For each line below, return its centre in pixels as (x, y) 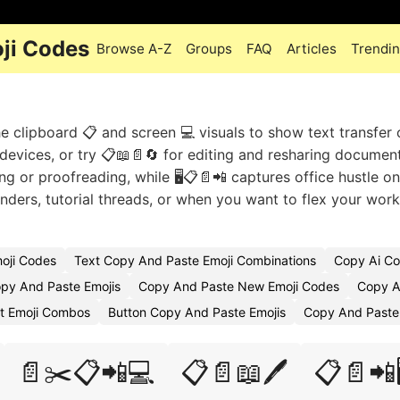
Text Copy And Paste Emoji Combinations (195, 260)
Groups (209, 49)
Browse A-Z (134, 49)
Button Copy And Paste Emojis (197, 312)
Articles (312, 49)
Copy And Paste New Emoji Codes (239, 286)
